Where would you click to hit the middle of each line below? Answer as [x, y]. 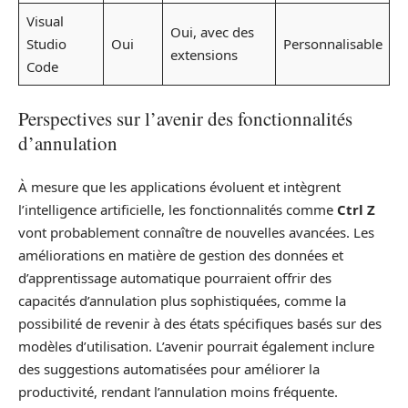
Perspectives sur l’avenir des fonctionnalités [185, 118]
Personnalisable [332, 44]
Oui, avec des [212, 32]
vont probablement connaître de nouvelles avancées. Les [196, 233]
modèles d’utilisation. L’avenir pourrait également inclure [196, 347]
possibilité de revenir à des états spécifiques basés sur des [200, 324]
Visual [45, 21]
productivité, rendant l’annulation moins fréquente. [178, 392]
